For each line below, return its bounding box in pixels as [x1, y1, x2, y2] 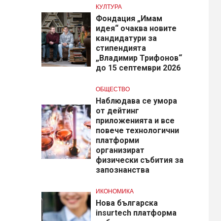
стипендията [95, 43, 146, 53]
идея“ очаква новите [95, 24, 177, 34]
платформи [95, 136, 139, 146]
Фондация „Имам [95, 14, 162, 24]
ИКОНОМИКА [95, 187, 134, 195]
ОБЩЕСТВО [95, 85, 130, 93]
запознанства [95, 165, 149, 175]
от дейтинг [95, 106, 139, 116]
